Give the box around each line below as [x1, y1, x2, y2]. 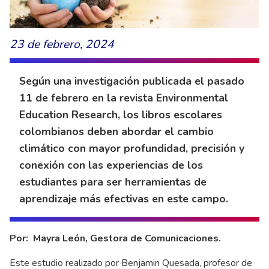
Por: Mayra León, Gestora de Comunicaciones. [10, 232, 221, 246]
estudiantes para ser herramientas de [19, 175, 207, 190]
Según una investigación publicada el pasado [19, 74, 244, 89]
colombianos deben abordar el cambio [19, 124, 214, 139]
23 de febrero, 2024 [10, 37, 114, 53]
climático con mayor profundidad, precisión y [19, 141, 244, 156]
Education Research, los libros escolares [19, 107, 222, 122]
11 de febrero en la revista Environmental [19, 91, 228, 106]
